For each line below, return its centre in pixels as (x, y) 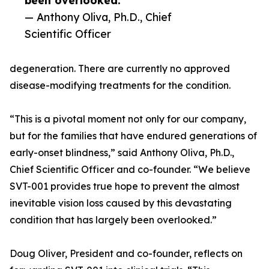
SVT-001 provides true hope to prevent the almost (125, 186)
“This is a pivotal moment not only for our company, (128, 119)
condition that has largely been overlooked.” (113, 220)
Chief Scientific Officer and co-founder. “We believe (130, 169)
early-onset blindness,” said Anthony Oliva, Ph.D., (122, 153)
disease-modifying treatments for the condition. (120, 85)
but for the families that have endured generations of (133, 136)
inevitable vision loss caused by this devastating (121, 203)
